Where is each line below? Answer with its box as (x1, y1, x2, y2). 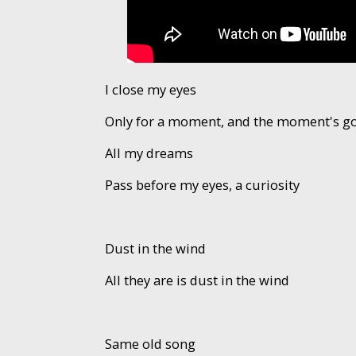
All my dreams (104, 143, 193, 162)
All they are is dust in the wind (104, 270, 289, 289)
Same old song (104, 334, 195, 353)
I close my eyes (104, 79, 196, 99)
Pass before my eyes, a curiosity (104, 175, 300, 194)
